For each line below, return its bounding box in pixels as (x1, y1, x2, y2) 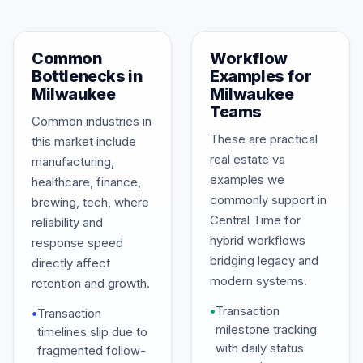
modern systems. (210, 273, 307, 288)
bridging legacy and (210, 253, 318, 268)
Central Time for (210, 212, 301, 228)
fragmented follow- (37, 344, 146, 358)
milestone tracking (216, 322, 317, 337)
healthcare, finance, (32, 174, 141, 190)
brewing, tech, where (32, 194, 149, 210)
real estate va (210, 152, 285, 167)
